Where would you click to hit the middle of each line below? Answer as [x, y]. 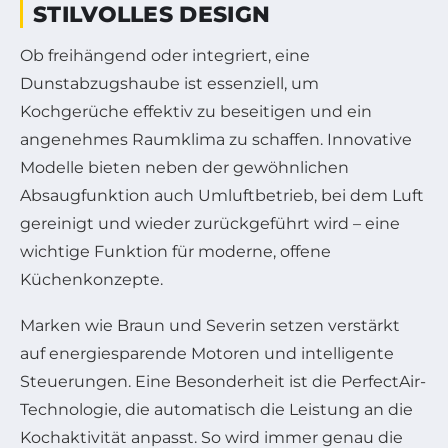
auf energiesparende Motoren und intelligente [207, 353]
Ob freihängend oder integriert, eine [165, 55]
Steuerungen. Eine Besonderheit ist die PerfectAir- [223, 381]
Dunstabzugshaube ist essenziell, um [169, 83]
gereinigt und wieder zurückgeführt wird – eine [210, 223]
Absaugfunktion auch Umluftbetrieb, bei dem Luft [222, 195]
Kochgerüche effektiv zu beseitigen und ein [196, 111]
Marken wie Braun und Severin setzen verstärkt [210, 325]
